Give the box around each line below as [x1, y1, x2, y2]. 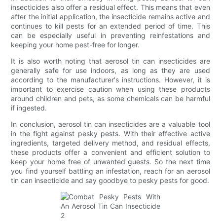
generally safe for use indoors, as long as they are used [11, 66, 210, 74]
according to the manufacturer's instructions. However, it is [11, 75, 210, 84]
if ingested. [11, 103, 47, 112]
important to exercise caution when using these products [11, 84, 210, 93]
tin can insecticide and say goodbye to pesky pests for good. [11, 176, 210, 184]
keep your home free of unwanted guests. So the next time [11, 157, 210, 166]
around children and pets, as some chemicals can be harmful [11, 94, 210, 103]
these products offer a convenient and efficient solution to [11, 147, 210, 156]
